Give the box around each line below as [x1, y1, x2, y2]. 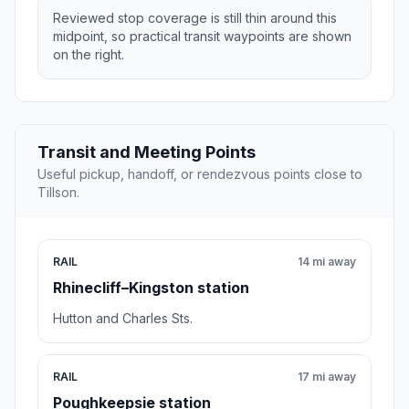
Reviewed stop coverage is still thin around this [53, 10, 337, 26]
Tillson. [37, 184, 79, 201]
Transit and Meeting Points [37, 142, 256, 163]
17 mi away [298, 370, 356, 384]
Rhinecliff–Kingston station [53, 278, 249, 298]
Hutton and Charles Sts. [53, 310, 193, 327]
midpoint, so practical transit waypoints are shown [53, 28, 351, 45]
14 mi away [298, 255, 356, 269]
